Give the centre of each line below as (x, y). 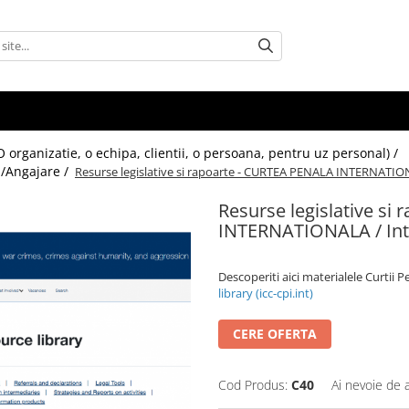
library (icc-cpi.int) (266, 293)
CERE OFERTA (275, 334)
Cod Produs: (253, 385)
